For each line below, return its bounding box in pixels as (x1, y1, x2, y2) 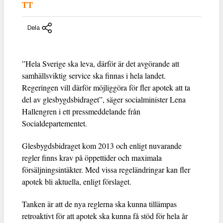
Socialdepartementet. (22, 117, 87, 128)
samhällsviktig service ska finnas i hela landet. (22, 70, 166, 81)
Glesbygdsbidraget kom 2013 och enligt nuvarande (22, 140, 182, 151)
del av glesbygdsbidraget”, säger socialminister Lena (22, 94, 186, 105)
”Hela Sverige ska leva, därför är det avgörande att (22, 58, 179, 69)
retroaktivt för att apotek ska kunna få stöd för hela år (22, 210, 188, 221)
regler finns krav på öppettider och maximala (22, 152, 162, 163)
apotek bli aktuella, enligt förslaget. (22, 176, 131, 187)
